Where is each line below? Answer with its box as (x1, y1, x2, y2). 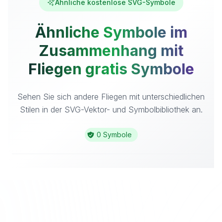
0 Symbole (96, 130, 132, 139)
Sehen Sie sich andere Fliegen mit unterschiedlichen (17, 92, 205, 102)
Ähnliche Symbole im (35, 23, 187, 41)
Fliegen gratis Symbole (28, 60, 194, 78)
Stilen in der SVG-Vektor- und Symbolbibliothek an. (19, 105, 203, 114)
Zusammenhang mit (39, 42, 183, 59)
